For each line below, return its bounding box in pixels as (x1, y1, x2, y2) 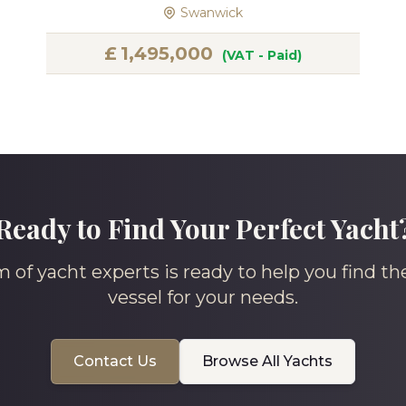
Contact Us (73, 353, 157, 370)
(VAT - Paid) (221, 47, 302, 63)
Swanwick (180, 5, 244, 21)
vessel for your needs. (108, 286, 298, 308)
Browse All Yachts (202, 353, 333, 370)
